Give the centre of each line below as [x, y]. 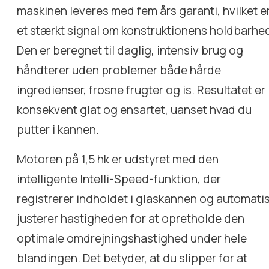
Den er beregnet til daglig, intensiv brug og [130, 50]
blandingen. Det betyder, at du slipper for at [132, 258]
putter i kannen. [58, 129]
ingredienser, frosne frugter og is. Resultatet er [141, 90]
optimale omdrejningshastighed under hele [132, 238]
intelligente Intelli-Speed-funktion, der [119, 179]
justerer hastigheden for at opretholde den [131, 218]
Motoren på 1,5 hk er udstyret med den [118, 159]
